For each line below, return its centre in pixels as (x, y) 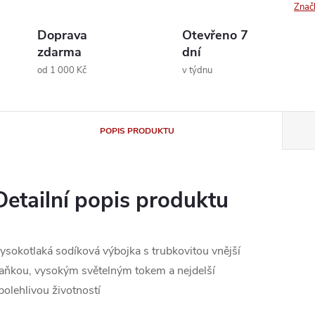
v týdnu (197, 70)
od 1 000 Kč (62, 70)
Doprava (62, 35)
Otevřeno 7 (215, 35)
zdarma (59, 52)
